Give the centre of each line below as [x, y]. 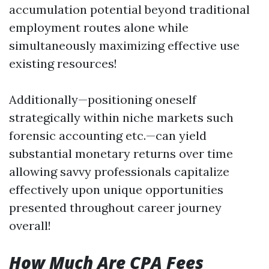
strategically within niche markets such [121, 117]
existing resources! [63, 63]
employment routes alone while [99, 27]
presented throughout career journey [115, 207]
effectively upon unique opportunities [116, 189]
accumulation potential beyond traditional [129, 9]
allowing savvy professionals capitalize [119, 171]
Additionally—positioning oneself [103, 99]
